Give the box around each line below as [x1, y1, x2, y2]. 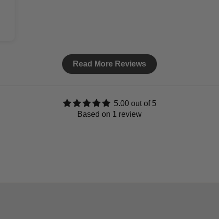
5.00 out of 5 [113, 99, 156, 108]
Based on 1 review [77, 110, 142, 119]
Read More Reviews [73, 60, 146, 68]
